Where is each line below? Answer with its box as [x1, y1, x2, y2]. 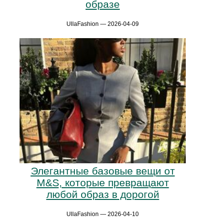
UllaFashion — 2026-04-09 [66, 21, 139, 28]
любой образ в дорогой [46, 189, 159, 200]
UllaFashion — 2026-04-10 [66, 211, 139, 218]
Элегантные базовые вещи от [30, 165, 175, 176]
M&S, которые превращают [36, 177, 169, 188]
